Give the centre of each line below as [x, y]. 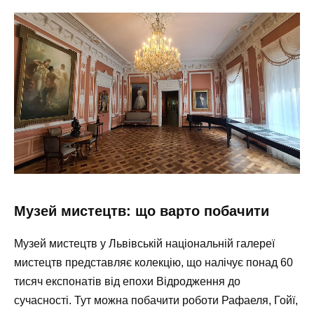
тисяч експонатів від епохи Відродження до [127, 281]
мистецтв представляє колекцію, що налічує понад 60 [153, 262]
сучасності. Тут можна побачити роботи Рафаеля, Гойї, [156, 300]
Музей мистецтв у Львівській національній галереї [144, 243]
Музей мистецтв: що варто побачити [142, 211]
